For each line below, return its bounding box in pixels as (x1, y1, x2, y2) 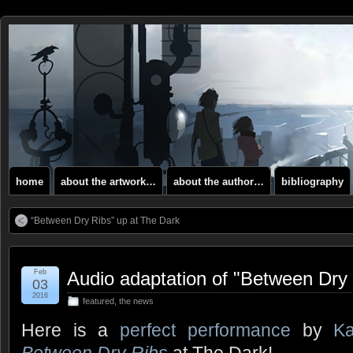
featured (83, 296, 114, 306)
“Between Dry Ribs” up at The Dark (31, 215, 180, 226)
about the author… (173, 176, 264, 188)
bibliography (281, 176, 344, 188)
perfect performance (120, 320, 291, 340)
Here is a (21, 320, 121, 340)
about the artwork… (61, 176, 156, 188)
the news (119, 296, 154, 306)
